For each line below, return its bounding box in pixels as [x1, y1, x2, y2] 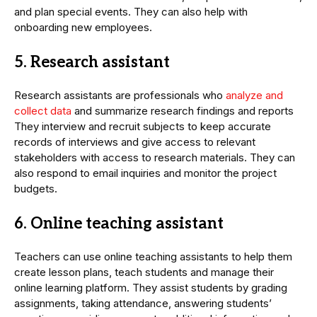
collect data [14, 104, 71, 118]
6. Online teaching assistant [14, 214, 224, 234]
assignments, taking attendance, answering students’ [14, 296, 272, 311]
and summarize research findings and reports [71, 104, 294, 118]
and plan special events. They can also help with [14, 5, 248, 19]
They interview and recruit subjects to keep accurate [14, 120, 271, 134]
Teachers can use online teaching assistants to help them [14, 250, 292, 264]
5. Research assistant [14, 53, 170, 72]
